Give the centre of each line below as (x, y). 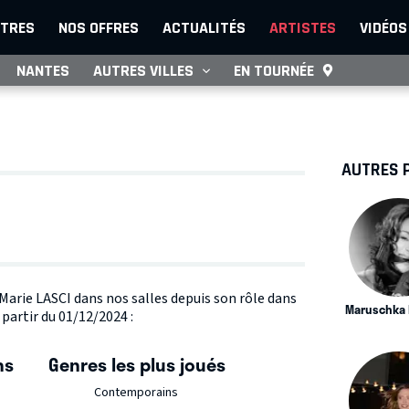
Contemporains (136, 393)
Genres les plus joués (136, 365)
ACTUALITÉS (204, 27)
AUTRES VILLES (143, 70)
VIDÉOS (383, 27)
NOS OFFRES (99, 27)
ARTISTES (303, 27)
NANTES (43, 70)
